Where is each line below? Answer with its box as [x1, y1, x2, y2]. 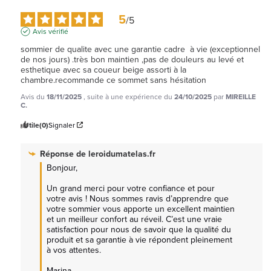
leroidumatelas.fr [88, 147, 155, 160]
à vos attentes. [47, 243, 101, 256]
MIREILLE [226, 91, 256, 102]
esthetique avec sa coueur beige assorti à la [21, 63, 186, 76]
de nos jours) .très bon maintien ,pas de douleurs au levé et [21, 53, 244, 65]
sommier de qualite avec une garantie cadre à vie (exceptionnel [21, 42, 260, 55]
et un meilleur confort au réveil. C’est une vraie [47, 212, 222, 225]
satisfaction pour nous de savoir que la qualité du [47, 223, 231, 235]
